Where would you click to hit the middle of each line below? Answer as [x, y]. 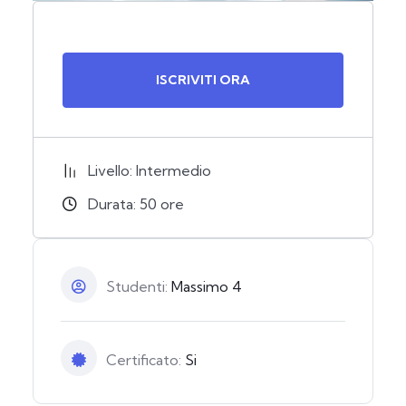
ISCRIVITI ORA [203, 80]
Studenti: [139, 287]
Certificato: [145, 360]
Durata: [114, 204]
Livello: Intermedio [150, 171]
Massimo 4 [207, 287]
